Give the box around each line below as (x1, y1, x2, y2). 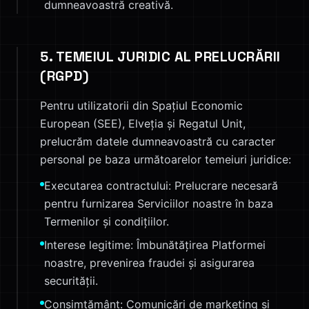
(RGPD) (40, 67, 89, 85)
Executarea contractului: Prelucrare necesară (44, 179, 278, 192)
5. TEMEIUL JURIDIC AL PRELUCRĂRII (40, 48, 281, 66)
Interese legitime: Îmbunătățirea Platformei (44, 238, 266, 252)
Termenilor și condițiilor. (44, 215, 169, 228)
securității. (44, 274, 98, 288)
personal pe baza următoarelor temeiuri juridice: (40, 152, 291, 166)
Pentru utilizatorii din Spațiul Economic (40, 99, 243, 112)
